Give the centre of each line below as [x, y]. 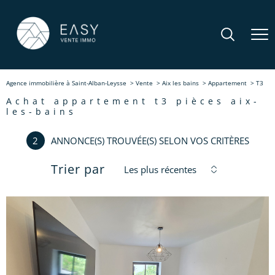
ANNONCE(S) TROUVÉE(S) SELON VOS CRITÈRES [150, 141]
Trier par [78, 169]
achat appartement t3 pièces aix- [11, 101]
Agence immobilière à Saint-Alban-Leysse [66, 83]
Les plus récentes [160, 169]
